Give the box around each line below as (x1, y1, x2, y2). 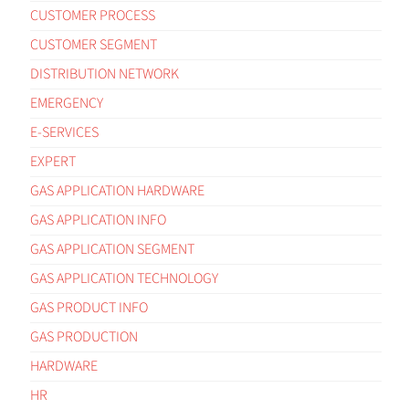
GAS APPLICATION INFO (30, 209, 166, 230)
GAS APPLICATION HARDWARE (30, 180, 204, 201)
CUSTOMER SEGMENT (30, 34, 157, 55)
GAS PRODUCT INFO (30, 297, 148, 318)
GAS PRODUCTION (30, 326, 138, 347)
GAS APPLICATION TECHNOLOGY (30, 267, 218, 288)
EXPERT (30, 151, 76, 172)
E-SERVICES (30, 121, 99, 142)
